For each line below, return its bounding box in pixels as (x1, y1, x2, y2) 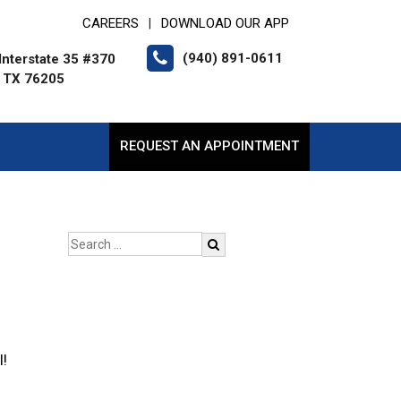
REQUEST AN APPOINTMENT (120, 138, 299, 154)
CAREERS (82, 15, 139, 31)
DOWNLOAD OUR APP (161, 15, 289, 31)
